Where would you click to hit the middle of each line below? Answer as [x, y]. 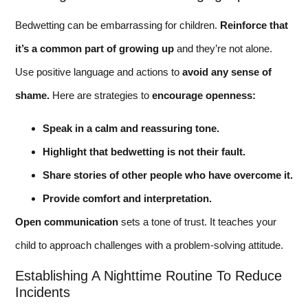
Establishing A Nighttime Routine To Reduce [148, 275]
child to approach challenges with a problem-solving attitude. [149, 245]
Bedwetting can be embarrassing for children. [118, 25]
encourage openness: [204, 95]
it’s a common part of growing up [95, 48]
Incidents [43, 292]
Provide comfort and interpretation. [127, 199]
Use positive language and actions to [99, 71]
